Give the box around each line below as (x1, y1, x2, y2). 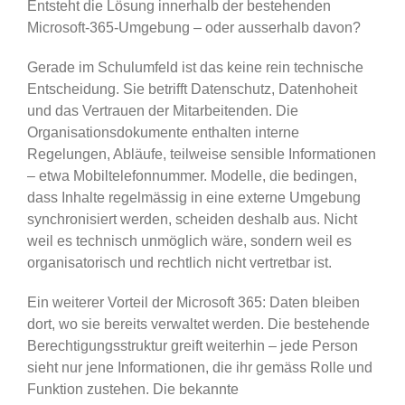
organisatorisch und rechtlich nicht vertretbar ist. (26, 254, 332, 270)
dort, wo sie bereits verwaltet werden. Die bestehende (26, 316, 370, 332)
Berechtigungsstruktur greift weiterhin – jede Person (26, 337, 358, 353)
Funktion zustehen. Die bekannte (26, 381, 239, 397)
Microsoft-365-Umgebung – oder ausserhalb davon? (26, 19, 361, 35)
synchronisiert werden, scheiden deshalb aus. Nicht (26, 211, 357, 227)
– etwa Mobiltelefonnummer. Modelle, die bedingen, (26, 167, 357, 184)
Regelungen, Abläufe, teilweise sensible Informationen (26, 146, 376, 162)
